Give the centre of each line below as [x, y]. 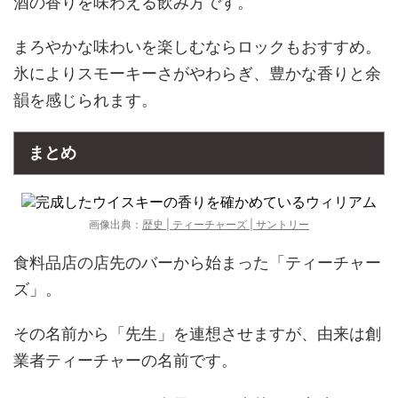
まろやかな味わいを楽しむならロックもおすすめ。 [197, 47]
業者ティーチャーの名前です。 [125, 360]
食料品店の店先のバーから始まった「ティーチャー [197, 263]
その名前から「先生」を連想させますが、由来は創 [197, 334]
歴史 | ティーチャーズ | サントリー [226, 224]
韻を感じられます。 [85, 100]
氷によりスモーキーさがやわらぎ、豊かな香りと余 [197, 73]
